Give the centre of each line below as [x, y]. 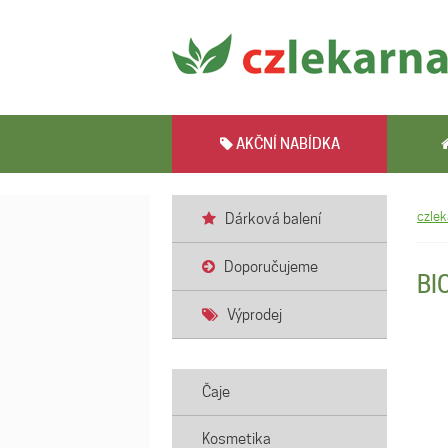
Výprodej [250, 315]
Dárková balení [268, 219]
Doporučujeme [266, 267]
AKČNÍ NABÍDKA [286, 144]
